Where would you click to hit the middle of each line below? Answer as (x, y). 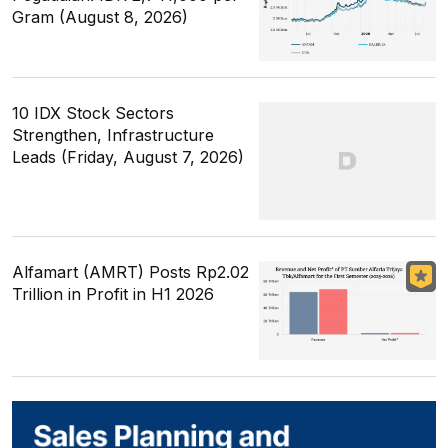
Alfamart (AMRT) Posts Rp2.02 (130, 271)
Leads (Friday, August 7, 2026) (128, 156)
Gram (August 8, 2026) (100, 16)
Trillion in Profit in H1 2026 (113, 293)
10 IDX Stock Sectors (93, 112)
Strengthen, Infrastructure (113, 134)
